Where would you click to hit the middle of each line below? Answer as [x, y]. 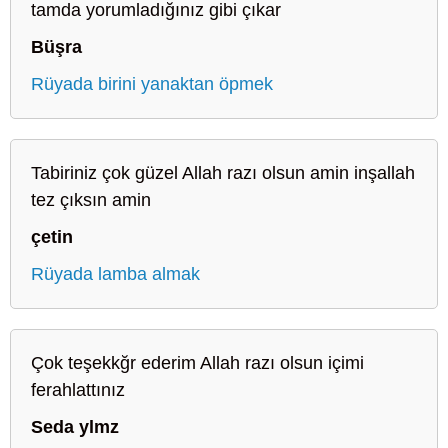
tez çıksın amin [91, 199]
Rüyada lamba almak [115, 273]
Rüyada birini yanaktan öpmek [152, 83]
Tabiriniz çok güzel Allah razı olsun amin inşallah [223, 172]
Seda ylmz [75, 426]
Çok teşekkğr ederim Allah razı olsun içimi [197, 362]
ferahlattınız [78, 389]
